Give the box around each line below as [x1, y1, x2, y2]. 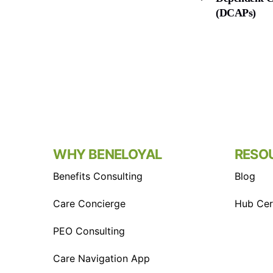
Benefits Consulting [53, 169, 143, 182]
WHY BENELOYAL [53, 146, 162, 162]
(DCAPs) [216, 6, 256, 19]
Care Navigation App [53, 252, 151, 264]
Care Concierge [53, 197, 126, 210]
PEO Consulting [53, 224, 126, 237]
